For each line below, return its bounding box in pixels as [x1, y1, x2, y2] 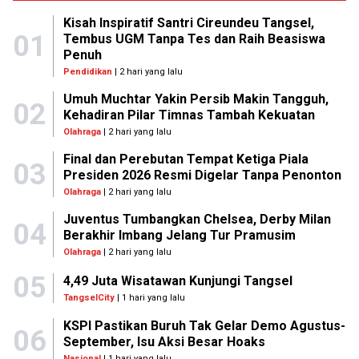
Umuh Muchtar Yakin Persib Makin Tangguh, [63, 91, 329, 107]
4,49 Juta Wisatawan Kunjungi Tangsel [63, 272, 292, 288]
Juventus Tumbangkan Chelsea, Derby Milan [63, 212, 331, 227]
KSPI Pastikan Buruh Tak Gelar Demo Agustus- [63, 318, 345, 333]
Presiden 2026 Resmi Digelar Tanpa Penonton [63, 167, 341, 183]
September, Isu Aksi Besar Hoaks [63, 334, 265, 349]
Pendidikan [63, 67, 112, 77]
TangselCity [63, 292, 115, 303]
